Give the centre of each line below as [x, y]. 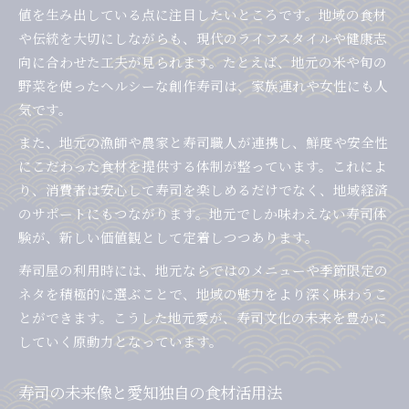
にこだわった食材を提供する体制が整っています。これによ [203, 166]
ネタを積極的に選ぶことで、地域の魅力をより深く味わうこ [203, 294]
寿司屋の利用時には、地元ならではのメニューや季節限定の [203, 270]
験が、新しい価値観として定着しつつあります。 [168, 237]
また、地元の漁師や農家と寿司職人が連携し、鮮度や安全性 [203, 142]
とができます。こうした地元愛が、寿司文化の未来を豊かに [203, 318]
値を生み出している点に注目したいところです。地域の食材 [203, 15]
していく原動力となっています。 [121, 341]
